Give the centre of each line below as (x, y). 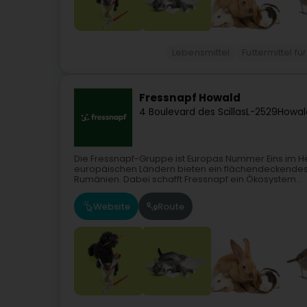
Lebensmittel (201, 53)
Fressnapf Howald (190, 98)
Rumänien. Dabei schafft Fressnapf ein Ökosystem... (188, 180)
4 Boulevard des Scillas (193, 112)
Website (112, 206)
